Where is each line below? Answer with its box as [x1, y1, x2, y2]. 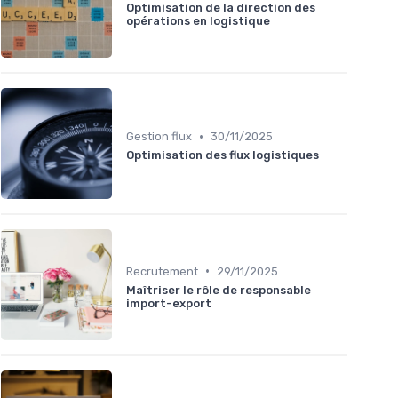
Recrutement [126, 264, 198, 278]
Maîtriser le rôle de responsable [126, 283, 311, 297]
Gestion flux [126, 130, 192, 144]
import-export [126, 296, 211, 310]
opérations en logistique [126, 13, 270, 28]
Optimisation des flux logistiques [126, 148, 319, 163]
